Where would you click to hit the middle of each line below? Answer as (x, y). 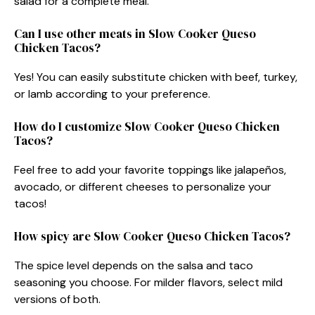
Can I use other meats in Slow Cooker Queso (135, 33)
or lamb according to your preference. (112, 94)
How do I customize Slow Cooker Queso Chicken (147, 126)
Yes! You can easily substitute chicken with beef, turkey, (156, 77)
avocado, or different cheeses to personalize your (143, 186)
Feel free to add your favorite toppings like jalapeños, (150, 169)
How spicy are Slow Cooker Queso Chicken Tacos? (152, 236)
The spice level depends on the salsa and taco (134, 265)
